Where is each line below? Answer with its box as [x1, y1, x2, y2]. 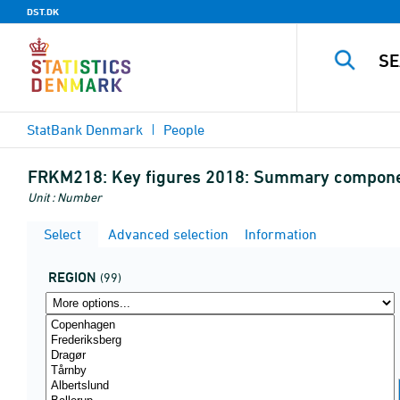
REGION [48, 269, 96, 286]
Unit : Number [28, 189, 102, 204]
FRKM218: [28, 166, 107, 187]
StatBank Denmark [27, 121, 143, 137]
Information [241, 226, 317, 242]
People [163, 121, 204, 137]
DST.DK [27, 5, 59, 18]
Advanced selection [104, 226, 229, 242]
